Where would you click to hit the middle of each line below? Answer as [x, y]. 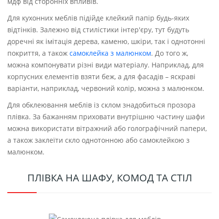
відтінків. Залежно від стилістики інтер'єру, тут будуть [98, 30]
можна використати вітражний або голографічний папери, [107, 129]
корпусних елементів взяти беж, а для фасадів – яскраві [101, 77]
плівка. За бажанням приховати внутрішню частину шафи [106, 117]
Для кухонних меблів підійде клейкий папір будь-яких [98, 18]
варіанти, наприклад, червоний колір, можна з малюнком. [106, 88]
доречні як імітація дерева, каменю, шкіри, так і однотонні [106, 42]
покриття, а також [38, 53]
